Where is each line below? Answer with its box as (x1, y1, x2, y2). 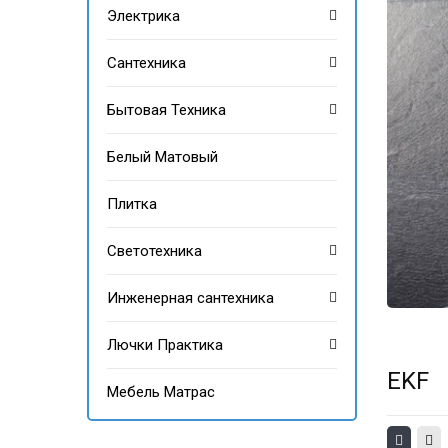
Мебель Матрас (107, 383, 215, 401)
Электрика (107, 7, 180, 25)
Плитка (107, 195, 157, 213)
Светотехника (107, 242, 202, 260)
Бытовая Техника (107, 101, 226, 119)
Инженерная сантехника (107, 289, 274, 307)
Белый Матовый (107, 148, 218, 166)
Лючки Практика (107, 336, 223, 354)
